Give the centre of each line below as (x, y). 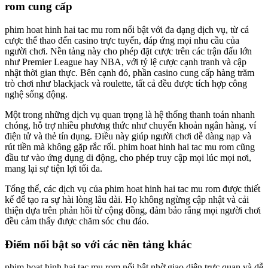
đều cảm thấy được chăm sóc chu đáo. (77, 221)
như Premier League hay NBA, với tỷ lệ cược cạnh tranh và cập (126, 62)
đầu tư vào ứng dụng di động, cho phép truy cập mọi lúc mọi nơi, (128, 157)
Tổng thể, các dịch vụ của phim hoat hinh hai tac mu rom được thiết (133, 188)
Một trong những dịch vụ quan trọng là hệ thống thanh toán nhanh (130, 114)
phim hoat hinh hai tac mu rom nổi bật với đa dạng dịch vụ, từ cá (127, 29)
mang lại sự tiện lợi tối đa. (54, 168)
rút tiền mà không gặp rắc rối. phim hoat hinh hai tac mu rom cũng (130, 147)
